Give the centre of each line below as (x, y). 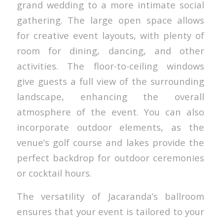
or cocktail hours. (55, 173)
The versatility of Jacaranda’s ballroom (110, 196)
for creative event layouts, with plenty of (110, 36)
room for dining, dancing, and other (110, 51)
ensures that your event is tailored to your (110, 211)
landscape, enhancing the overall (110, 97)
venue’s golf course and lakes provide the (110, 143)
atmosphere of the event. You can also (110, 112)
